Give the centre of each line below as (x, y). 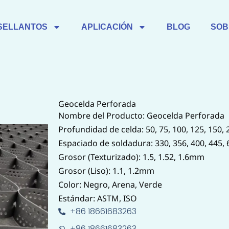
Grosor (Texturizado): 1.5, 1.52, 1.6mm (131, 157)
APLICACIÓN (107, 27)
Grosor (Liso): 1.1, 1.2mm (106, 170)
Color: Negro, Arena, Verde (110, 184)
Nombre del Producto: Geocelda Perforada (141, 115)
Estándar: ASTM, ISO (98, 198)
